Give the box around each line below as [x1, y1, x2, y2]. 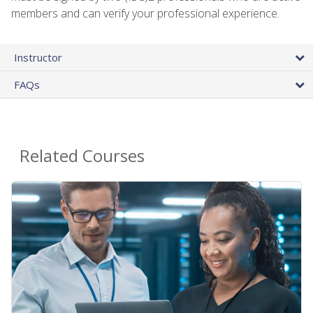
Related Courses [20, 143, 145, 167]
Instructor [14, 50, 62, 64]
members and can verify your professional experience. [11, 5, 279, 21]
